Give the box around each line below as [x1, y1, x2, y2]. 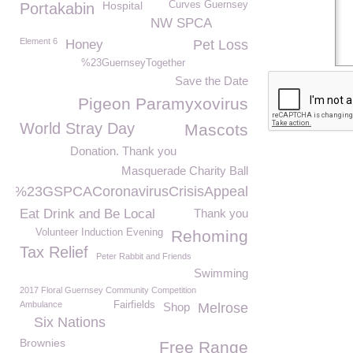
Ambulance [20, 299, 62, 309]
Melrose [198, 300, 248, 316]
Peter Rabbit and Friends [96, 251, 191, 261]
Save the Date [175, 74, 248, 87]
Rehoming [171, 227, 248, 245]
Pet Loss [193, 37, 248, 53]
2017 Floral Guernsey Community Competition [20, 285, 196, 295]
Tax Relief [20, 243, 88, 261]
